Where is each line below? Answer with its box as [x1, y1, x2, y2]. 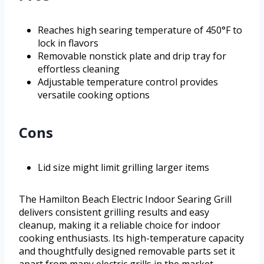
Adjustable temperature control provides [38, 75, 218, 88]
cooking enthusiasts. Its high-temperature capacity [19, 231, 244, 245]
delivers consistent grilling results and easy [19, 205, 209, 219]
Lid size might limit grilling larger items [38, 160, 209, 174]
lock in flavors [38, 36, 98, 49]
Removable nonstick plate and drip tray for [38, 49, 226, 62]
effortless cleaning [38, 62, 120, 75]
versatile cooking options [38, 88, 150, 101]
